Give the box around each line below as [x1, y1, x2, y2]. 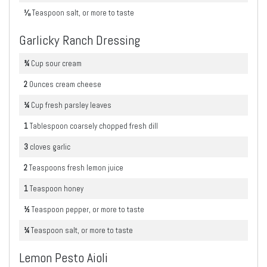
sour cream [45, 58, 82, 69]
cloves [30, 141, 52, 152]
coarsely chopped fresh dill [70, 120, 158, 131]
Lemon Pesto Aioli [19, 249, 108, 266]
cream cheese [55, 79, 101, 89]
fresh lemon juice [67, 162, 123, 173]
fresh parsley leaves [45, 100, 111, 110]
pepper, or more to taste [66, 204, 144, 215]
